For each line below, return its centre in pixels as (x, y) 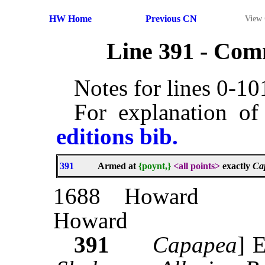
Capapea (195, 245)
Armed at (118, 166)
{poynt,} (155, 166)
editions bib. (117, 137)
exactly (236, 166)
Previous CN (171, 19)
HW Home (70, 19)
